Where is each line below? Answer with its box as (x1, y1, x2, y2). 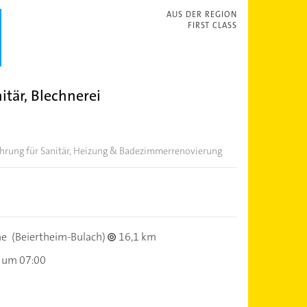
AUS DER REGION (166, 8, 237, 20)
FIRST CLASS (187, 19, 237, 31)
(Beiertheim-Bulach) (9, 229, 108, 244)
